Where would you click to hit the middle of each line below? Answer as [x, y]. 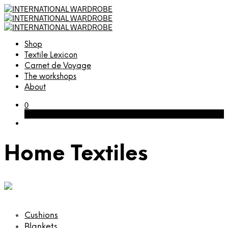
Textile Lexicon [51, 55]
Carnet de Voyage [58, 66]
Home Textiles [76, 155]
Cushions [41, 215]
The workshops [50, 77]
